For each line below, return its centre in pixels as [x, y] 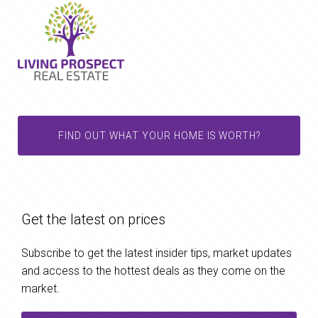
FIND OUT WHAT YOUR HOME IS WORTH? [159, 136]
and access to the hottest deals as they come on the [153, 271]
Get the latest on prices [93, 220]
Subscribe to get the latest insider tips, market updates [157, 253]
